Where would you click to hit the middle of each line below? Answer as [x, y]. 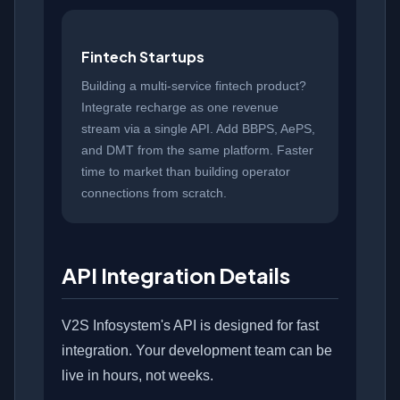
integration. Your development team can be [197, 351]
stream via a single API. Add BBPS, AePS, [198, 129]
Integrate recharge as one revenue [180, 108]
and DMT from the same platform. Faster [197, 150]
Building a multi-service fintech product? [194, 86]
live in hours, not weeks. [137, 376]
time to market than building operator [186, 172]
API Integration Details [176, 275]
